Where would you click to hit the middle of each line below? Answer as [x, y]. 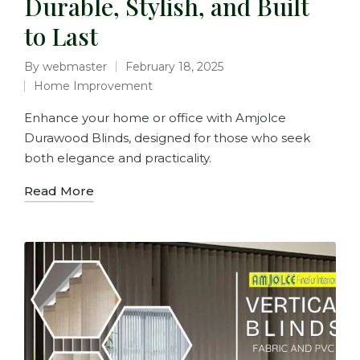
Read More [59, 190]
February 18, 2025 [174, 66]
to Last [61, 36]
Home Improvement [93, 86]
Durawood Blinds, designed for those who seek [167, 137]
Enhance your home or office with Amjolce [155, 117]
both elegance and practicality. [118, 157]
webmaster [75, 66]
